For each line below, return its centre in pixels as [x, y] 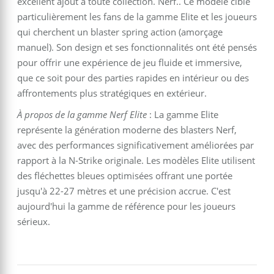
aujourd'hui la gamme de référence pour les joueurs [126, 206]
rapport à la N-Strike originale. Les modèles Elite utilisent [136, 161]
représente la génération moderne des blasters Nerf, [127, 130]
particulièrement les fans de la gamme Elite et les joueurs [137, 17]
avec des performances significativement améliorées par [135, 145]
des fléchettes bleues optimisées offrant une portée [125, 176]
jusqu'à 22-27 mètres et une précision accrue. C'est [124, 191]
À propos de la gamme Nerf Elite [82, 115]
